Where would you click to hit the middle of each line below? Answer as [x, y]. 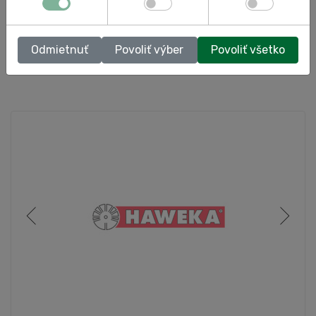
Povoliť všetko [248, 49]
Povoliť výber [150, 49]
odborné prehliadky [62, 28]
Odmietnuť [60, 49]
